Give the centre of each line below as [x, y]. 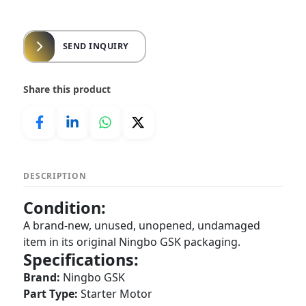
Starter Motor [115, 294]
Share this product [67, 89]
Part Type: [51, 294]
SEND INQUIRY [96, 46]
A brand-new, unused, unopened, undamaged [142, 225]
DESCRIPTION [55, 176]
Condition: [65, 208]
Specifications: [81, 260]
